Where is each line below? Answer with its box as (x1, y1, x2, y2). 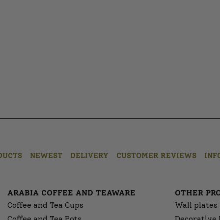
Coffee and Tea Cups (7, 200, 83, 210)
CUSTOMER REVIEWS (116, 151, 196, 160)
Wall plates (175, 200, 218, 210)
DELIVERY (70, 151, 109, 160)
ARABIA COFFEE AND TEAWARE (7, 188, 136, 197)
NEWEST (30, 151, 62, 160)
